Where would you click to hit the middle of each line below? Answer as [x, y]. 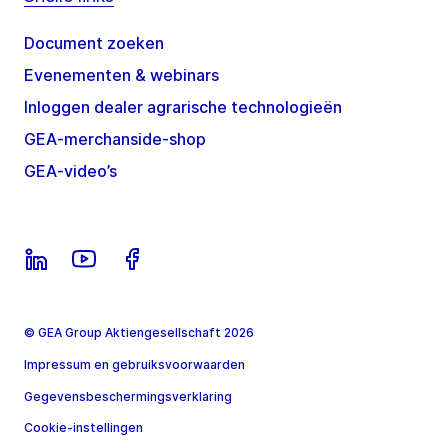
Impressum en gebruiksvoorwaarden [134, 365]
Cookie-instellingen [83, 428]
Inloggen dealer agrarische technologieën [183, 107]
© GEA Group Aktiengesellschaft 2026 [139, 333]
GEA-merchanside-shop [115, 139]
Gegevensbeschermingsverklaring [128, 397]
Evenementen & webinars [121, 75]
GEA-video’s [70, 171]
